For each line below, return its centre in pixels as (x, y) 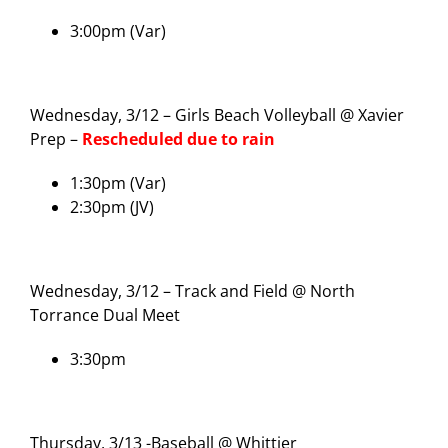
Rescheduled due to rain (178, 138)
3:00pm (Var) (118, 30)
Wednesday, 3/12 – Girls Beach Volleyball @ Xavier (217, 114)
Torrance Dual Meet (105, 314)
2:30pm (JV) (112, 206)
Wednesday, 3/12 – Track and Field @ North (192, 290)
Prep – (56, 138)
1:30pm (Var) (118, 182)
